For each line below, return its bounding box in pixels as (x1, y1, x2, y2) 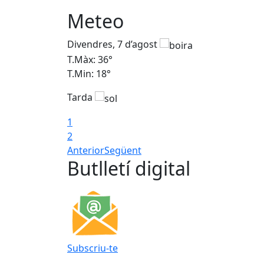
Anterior (67, 143, 104, 157)
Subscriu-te (67, 241, 118, 255)
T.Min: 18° (67, 67, 111, 81)
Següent (104, 143, 141, 157)
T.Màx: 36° (67, 53, 113, 67)
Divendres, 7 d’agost (67, 38, 160, 51)
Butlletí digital (67, 155, 190, 181)
